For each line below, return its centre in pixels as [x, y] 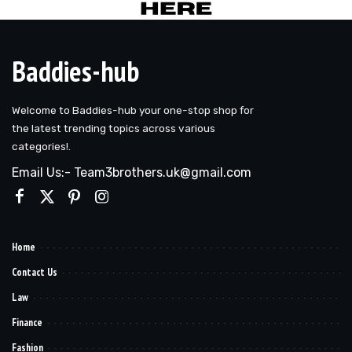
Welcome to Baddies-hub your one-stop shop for [133, 110]
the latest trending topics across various [114, 128]
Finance [27, 322]
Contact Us [35, 272]
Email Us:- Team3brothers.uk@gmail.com [132, 172]
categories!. [41, 146]
